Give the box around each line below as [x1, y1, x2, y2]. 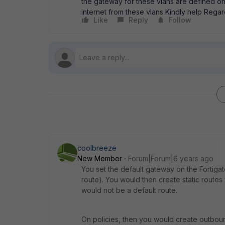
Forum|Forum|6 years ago [128, 154, 213, 163]
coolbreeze [77, 144, 117, 152]
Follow [169, 16, 191, 24]
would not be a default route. [81, 186, 179, 194]
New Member [77, 154, 122, 163]
